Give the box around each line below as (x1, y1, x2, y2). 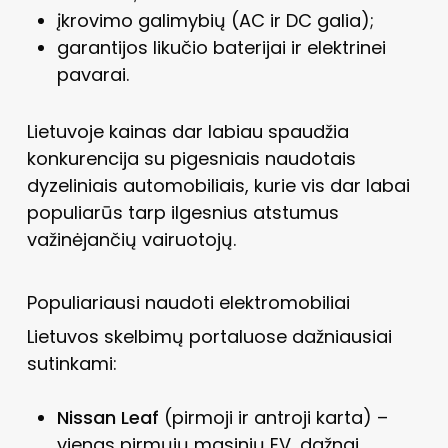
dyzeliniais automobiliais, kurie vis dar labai (26, 172, 410, 198)
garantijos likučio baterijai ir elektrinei (56, 34, 386, 60)
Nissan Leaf (56, 404, 159, 430)
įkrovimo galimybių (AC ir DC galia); (56, 7, 374, 33)
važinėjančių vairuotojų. (26, 226, 236, 252)
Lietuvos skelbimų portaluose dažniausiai (26, 323, 392, 349)
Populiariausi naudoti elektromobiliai (26, 289, 350, 315)
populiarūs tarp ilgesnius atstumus (26, 199, 339, 225)
